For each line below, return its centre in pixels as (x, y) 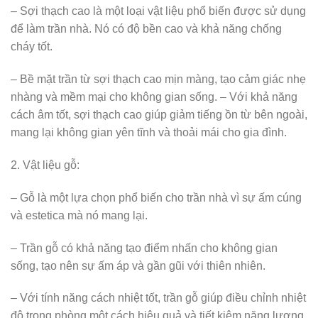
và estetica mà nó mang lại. (79, 215)
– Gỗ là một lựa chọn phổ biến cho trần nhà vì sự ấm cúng (156, 197)
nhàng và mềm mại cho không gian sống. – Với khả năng (154, 97)
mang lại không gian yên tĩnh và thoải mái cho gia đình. (149, 133)
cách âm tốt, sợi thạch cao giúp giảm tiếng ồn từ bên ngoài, (159, 115)
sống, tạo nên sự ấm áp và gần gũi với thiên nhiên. (138, 265)
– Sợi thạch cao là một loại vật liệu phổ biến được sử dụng (158, 11)
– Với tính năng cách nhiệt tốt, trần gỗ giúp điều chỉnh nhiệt (158, 298)
